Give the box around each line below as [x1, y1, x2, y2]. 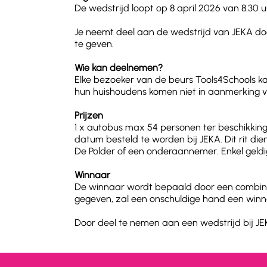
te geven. [74, 38, 117, 49]
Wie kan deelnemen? [74, 62, 163, 73]
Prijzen [74, 110, 104, 121]
